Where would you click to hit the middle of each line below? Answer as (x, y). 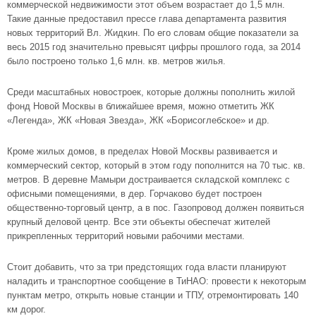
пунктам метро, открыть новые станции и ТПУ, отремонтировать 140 (153, 295)
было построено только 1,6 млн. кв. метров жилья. (116, 61)
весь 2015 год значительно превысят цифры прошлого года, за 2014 (154, 47)
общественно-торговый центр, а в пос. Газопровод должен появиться (156, 208)
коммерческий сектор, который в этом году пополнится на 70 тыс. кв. (156, 165)
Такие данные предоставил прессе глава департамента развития (147, 19)
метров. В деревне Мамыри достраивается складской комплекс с (148, 180)
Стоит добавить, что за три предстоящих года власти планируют (147, 267)
